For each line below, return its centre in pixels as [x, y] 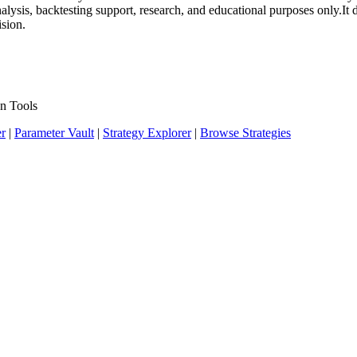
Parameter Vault [54, 133]
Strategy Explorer [147, 133]
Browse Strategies [245, 133]
